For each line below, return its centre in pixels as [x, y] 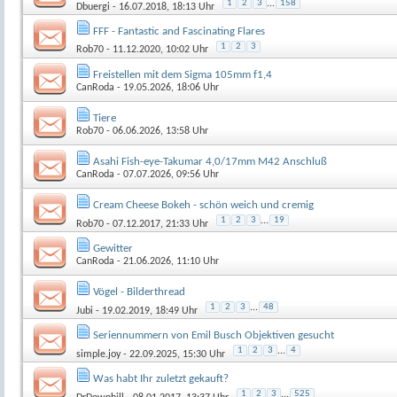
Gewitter [113, 248]
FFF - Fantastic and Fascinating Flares [179, 31]
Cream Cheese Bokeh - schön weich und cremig [203, 205]
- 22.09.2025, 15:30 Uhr [173, 354]
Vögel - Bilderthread [139, 292]
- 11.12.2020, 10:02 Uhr [156, 49]
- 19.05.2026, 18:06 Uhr [167, 87]
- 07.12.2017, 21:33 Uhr [156, 224]
